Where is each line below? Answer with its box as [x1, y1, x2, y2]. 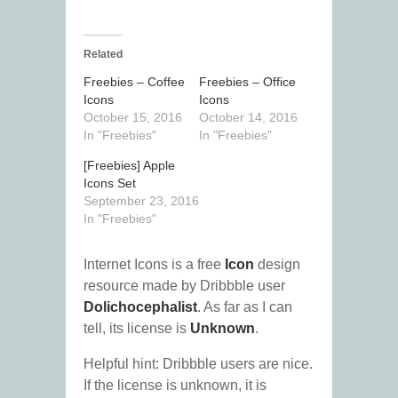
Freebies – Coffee [84, 75, 185, 90]
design [254, 257, 300, 273]
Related [84, 48, 123, 61]
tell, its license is [84, 321, 190, 337]
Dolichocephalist [84, 299, 197, 315]
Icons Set [84, 176, 136, 191]
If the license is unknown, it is [84, 378, 267, 394]
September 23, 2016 [84, 194, 199, 209]
